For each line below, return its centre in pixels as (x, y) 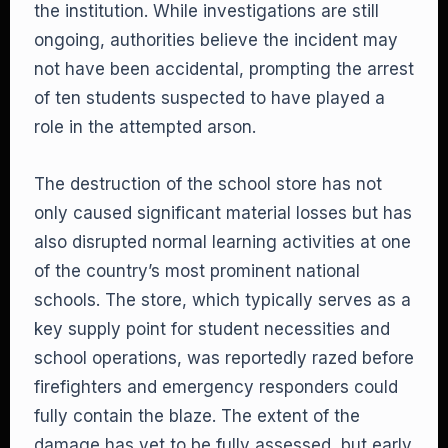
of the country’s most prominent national (197, 271)
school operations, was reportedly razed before (224, 358)
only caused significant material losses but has (223, 213)
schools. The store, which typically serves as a (222, 300)
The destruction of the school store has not (208, 184)
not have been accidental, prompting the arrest (224, 69)
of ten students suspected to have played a (209, 98)
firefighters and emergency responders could (216, 387)
